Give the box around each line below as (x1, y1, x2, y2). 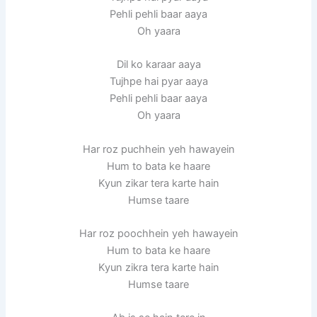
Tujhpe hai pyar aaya (109, 75, 208, 88)
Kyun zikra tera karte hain (98, 260, 219, 274)
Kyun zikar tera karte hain (98, 176, 219, 190)
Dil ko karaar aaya (116, 58, 201, 71)
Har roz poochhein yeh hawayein (79, 226, 238, 240)
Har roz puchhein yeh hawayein (82, 142, 235, 156)
